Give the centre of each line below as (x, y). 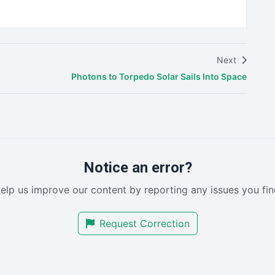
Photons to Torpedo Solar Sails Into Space (159, 76)
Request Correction (144, 223)
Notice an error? (137, 167)
